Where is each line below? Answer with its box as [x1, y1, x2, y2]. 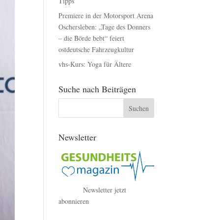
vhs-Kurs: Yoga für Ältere [58, 59, 132, 69]
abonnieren [58, 196, 89, 206]
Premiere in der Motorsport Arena [58, 11, 154, 20]
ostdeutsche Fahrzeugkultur [58, 45, 135, 54]
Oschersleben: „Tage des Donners [58, 22, 151, 31]
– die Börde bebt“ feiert [58, 33, 125, 43]
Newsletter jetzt [83, 185, 127, 194]
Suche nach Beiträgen [58, 83, 137, 95]
